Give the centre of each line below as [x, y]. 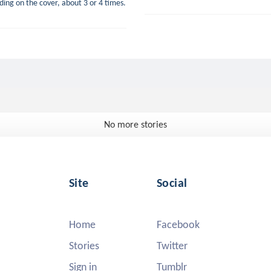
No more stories [135, 124]
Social [172, 183]
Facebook [178, 224]
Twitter [172, 246]
